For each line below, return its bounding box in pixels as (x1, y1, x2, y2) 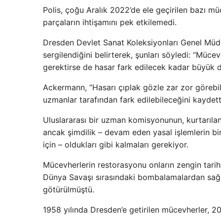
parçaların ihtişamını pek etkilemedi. (43, 17, 177, 28)
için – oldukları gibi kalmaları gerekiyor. (43, 140, 188, 150)
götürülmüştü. (43, 184, 94, 195)
